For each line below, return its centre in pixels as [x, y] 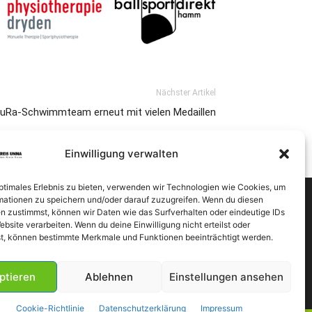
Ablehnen [109, 276]
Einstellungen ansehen [226, 276]
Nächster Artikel [186, 92]
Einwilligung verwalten [122, 154]
